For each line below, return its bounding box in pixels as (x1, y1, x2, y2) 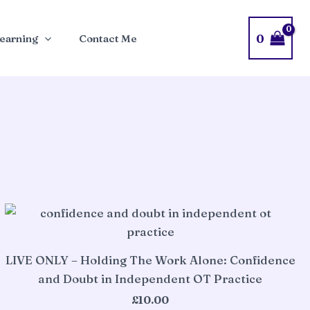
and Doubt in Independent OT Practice (38, 271, 263, 286)
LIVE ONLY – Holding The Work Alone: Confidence (5, 252, 295, 267)
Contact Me (79, 32, 137, 45)
